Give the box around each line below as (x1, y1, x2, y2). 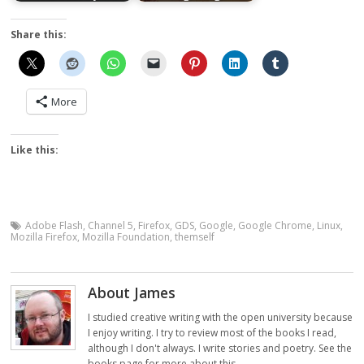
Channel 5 (88, 219, 134, 233)
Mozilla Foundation (82, 230, 171, 245)
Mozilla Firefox (11, 230, 78, 245)
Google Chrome (238, 219, 313, 233)
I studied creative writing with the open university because (88, 310, 353, 325)
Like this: (11, 143, 59, 158)
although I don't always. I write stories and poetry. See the (88, 341, 353, 356)
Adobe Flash (25, 219, 84, 233)
